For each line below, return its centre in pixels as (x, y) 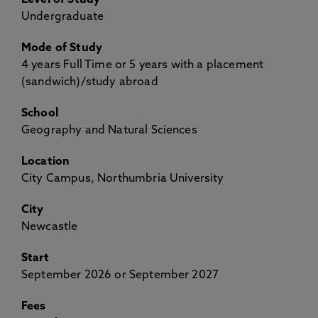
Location (46, 162)
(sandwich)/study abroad (90, 82)
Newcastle (50, 227)
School (40, 114)
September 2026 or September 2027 (120, 275)
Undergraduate (63, 17)
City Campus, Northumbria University (123, 179)
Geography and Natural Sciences (109, 131)
